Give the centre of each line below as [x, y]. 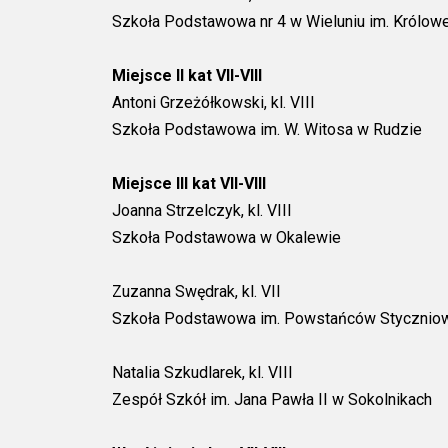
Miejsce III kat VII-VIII [189, 183]
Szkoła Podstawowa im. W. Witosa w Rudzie [267, 129]
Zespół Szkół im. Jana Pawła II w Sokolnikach [272, 399]
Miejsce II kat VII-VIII [187, 75]
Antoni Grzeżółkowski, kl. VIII [213, 102]
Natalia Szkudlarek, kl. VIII [202, 372]
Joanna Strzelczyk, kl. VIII [202, 210]
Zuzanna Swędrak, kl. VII [196, 291]
